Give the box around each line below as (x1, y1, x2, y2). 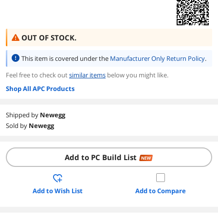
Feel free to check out (6, 71, 69, 79)
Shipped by (6, 110, 40, 119)
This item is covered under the (21, 54, 110, 63)
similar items (69, 71, 106, 79)
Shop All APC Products (6, 84, 74, 93)
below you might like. (106, 71, 168, 79)
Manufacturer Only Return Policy (110, 54, 205, 63)
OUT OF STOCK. (21, 33, 76, 42)
